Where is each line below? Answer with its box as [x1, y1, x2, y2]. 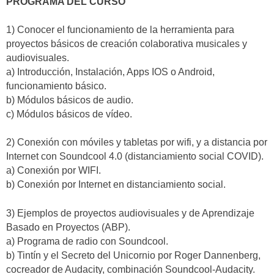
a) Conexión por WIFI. [6, 165, 101, 176]
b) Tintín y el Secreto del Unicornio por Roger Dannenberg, [6, 250, 261, 261]
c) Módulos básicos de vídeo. [6, 109, 132, 119]
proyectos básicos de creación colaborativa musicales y [6, 39, 247, 49]
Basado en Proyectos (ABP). [6, 221, 130, 232]
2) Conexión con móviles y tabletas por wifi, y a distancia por [6, 137, 267, 148]
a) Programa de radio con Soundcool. [6, 235, 168, 246]
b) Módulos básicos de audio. [6, 95, 133, 105]
